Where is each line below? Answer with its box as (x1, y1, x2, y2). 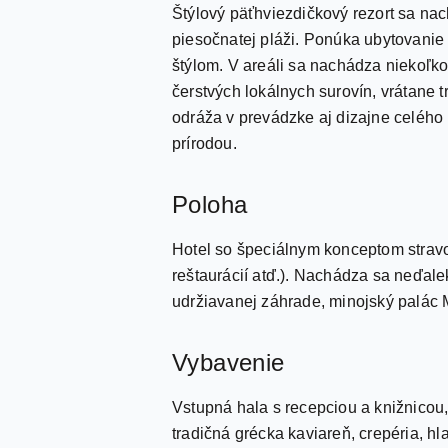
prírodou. (172, 135, 237, 152)
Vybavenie (172, 349, 285, 376)
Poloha (172, 191, 248, 218)
